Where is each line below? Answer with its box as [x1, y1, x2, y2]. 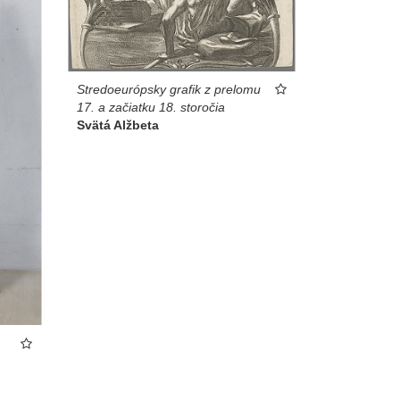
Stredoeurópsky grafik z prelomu [77, 81, 261, 96]
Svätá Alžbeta [77, 117, 159, 132]
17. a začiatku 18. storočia [77, 99, 225, 114]
